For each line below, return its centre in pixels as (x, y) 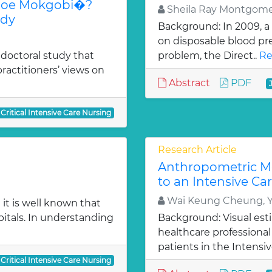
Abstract (188, 83)
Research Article (197, 150)
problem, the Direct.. (209, 56)
